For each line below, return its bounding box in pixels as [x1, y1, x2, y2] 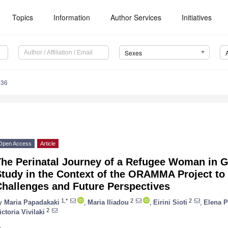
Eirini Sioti [153, 198, 187, 206]
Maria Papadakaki [4, 198, 60, 206]
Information [53, 12, 91, 22]
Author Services [110, 12, 162, 22]
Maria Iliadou [88, 198, 129, 206]
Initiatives [182, 12, 212, 22]
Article [40, 140, 55, 147]
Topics [12, 12, 34, 22]
